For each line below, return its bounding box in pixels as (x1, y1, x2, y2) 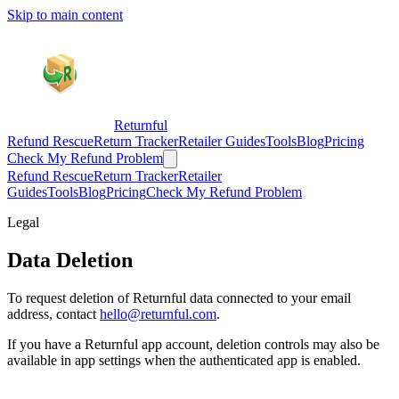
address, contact (7, 305, 100, 322)
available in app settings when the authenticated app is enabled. (7, 352, 361, 368)
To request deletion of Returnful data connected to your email (7, 289, 351, 305)
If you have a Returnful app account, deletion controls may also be (7, 336, 379, 352)
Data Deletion (7, 248, 133, 272)
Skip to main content (7, 7, 123, 22)
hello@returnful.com (100, 305, 216, 322)
